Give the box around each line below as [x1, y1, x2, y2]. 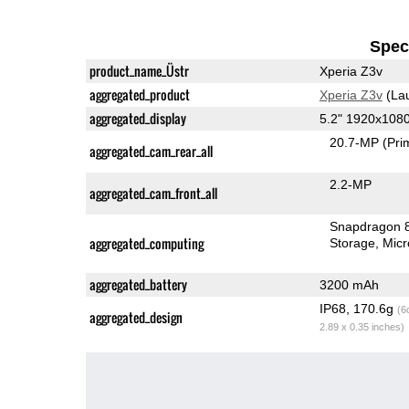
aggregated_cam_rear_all [89, 141, 213, 161]
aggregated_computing [89, 233, 204, 253]
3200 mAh [319, 277, 379, 292]
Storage [330, 235, 376, 250]
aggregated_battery [89, 274, 187, 294]
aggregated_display [89, 108, 186, 128]
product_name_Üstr [89, 60, 189, 80]
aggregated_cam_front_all [89, 183, 217, 203]
